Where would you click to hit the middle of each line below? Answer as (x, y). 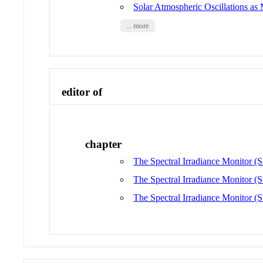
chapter (104, 144)
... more (137, 26)
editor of (82, 92)
